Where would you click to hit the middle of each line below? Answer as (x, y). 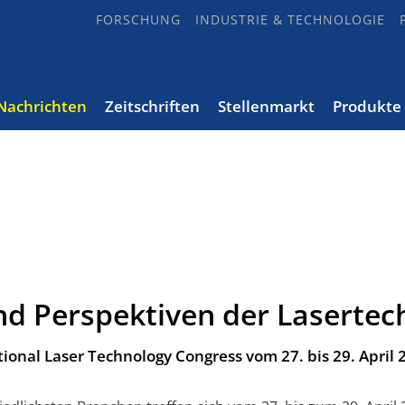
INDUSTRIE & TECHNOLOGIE (290, 19)
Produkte (367, 106)
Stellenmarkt (266, 106)
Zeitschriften (152, 106)
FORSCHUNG (138, 19)
